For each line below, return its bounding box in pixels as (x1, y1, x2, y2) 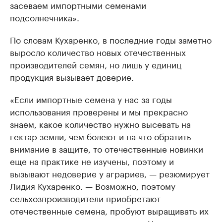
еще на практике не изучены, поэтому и (10, 154, 174, 167)
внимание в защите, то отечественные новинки (10, 142, 203, 155)
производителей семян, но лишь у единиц (10, 57, 181, 71)
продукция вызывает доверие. (10, 70, 134, 83)
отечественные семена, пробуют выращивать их (10, 204, 209, 217)
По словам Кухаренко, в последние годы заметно (10, 33, 212, 46)
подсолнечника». (10, 10, 79, 24)
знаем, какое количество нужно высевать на (10, 117, 191, 130)
